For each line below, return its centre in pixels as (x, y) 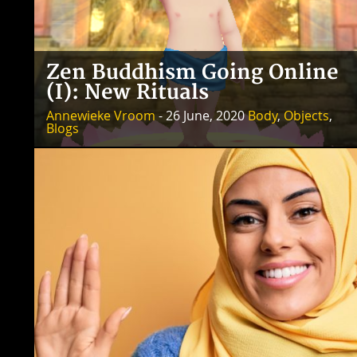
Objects (306, 116)
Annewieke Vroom (101, 116)
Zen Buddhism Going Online (192, 73)
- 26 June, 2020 (202, 116)
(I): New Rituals (127, 93)
